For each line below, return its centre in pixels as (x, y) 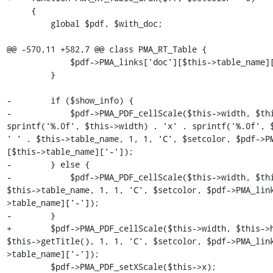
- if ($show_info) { (70, 100)
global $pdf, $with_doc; (28, 23)
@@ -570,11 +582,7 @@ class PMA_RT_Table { (106, 49)
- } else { (48, 164)
